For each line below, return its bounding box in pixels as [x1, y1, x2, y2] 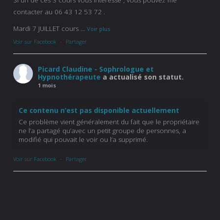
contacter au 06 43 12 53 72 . [13, 7, 105, 16]
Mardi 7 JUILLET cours [13, 24, 81, 33]
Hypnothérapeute [38, 72, 101, 82]
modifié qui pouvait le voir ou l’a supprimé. [19, 135, 148, 144]
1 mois [38, 81, 56, 89]
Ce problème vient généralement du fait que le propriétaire [19, 117, 199, 126]
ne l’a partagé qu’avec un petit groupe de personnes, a [19, 126, 186, 135]
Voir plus [87, 25, 110, 32]
